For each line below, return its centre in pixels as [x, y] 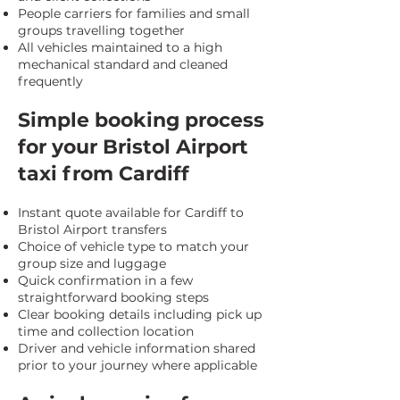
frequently [50, 81]
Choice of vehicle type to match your [133, 246]
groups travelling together [101, 30]
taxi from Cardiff [104, 174]
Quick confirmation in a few [105, 280]
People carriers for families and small [134, 13]
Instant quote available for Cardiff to [131, 212]
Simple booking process [141, 120]
